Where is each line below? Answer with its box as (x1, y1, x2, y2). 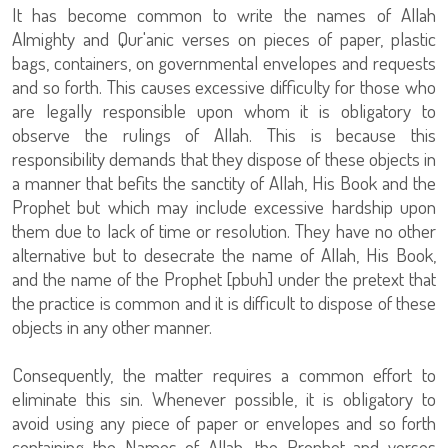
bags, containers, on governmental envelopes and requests (12, 50, 436, 75)
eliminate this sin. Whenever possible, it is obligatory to (12, 386, 436, 411)
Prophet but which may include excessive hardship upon (12, 194, 436, 219)
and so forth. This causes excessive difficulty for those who (12, 74, 436, 99)
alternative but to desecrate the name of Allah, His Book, (12, 242, 436, 267)
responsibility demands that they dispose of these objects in (12, 146, 436, 171)
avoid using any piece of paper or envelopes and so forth (12, 410, 436, 435)
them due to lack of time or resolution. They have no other (12, 218, 436, 243)
